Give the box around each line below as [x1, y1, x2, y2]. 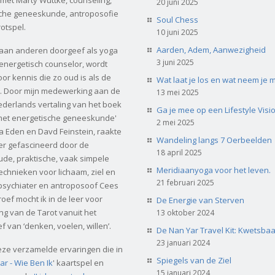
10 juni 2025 [157, 26, 198, 37]
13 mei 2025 [157, 87, 199, 98]
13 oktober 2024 [157, 207, 214, 218]
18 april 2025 [157, 147, 202, 158]
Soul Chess [157, 14, 198, 25]
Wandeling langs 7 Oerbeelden [157, 134, 272, 145]
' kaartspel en [53, 257, 104, 268]
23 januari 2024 [157, 237, 210, 248]
